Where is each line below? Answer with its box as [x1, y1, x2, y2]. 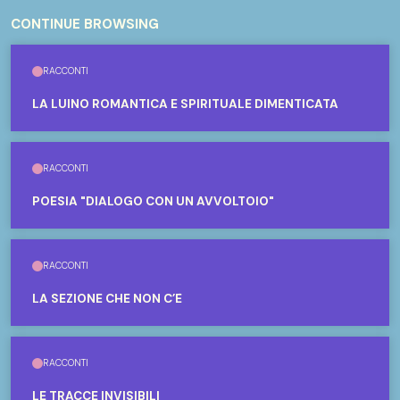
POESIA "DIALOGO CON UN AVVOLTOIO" [32, 194, 274, 209]
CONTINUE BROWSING [11, 15, 159, 33]
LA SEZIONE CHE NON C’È [32, 291, 182, 306]
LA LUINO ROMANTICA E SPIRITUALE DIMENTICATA [32, 96, 338, 112]
